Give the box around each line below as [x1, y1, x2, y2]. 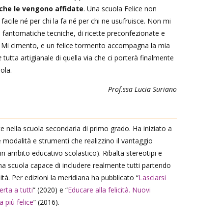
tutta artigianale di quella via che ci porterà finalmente [1, 53, 174, 62]
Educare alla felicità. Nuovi [68, 185, 151, 194]
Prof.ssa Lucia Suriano [108, 84, 177, 94]
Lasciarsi [138, 172, 166, 182]
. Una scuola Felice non [83, 3, 157, 13]
